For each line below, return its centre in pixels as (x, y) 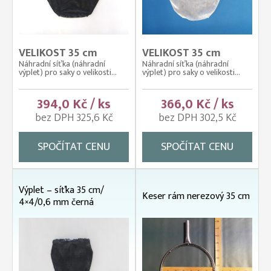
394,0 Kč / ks (74, 104)
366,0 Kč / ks (197, 104)
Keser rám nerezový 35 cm (196, 196)
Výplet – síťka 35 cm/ (61, 190)
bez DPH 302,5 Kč (197, 118)
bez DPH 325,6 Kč (74, 118)
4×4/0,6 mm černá (56, 202)
